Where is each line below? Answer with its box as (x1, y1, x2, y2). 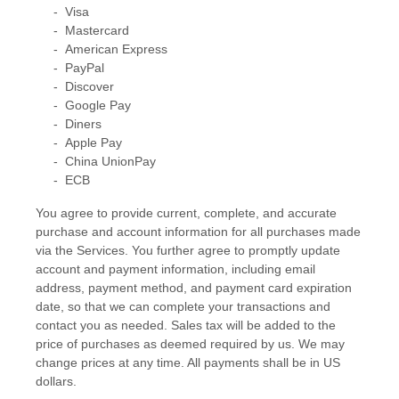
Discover (65, 78, 114, 94)
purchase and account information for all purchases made (36, 224, 361, 239)
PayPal (65, 60, 104, 75)
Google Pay (65, 97, 131, 112)
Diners (65, 116, 102, 131)
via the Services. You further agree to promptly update (36, 242, 340, 257)
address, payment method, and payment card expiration (36, 280, 352, 295)
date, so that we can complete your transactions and (36, 298, 330, 313)
